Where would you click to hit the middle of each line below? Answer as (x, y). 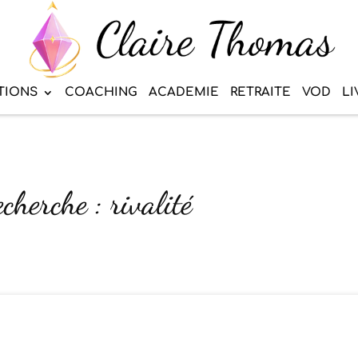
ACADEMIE (184, 93)
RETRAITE (261, 93)
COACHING (101, 93)
